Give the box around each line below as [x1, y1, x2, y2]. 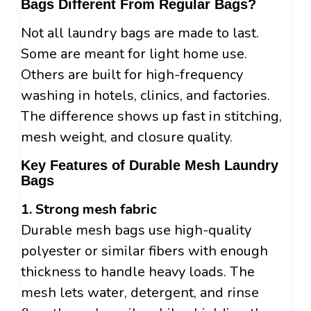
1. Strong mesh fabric [21, 200, 157, 219]
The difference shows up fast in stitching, [21, 107, 282, 126]
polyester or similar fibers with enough [21, 242, 268, 261]
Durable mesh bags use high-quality [21, 221, 251, 240]
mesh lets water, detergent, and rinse [21, 283, 259, 303]
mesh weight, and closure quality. [21, 128, 233, 147]
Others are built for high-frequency [21, 65, 243, 85]
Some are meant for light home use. [21, 44, 247, 64]
